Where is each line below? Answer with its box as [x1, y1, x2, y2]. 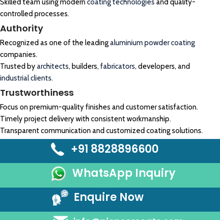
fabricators [100, 62, 135, 71]
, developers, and [135, 62, 190, 71]
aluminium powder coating [110, 38, 195, 48]
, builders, [69, 62, 100, 71]
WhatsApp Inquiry [72, 165, 176, 181]
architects [37, 62, 69, 71]
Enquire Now [69, 189, 144, 205]
